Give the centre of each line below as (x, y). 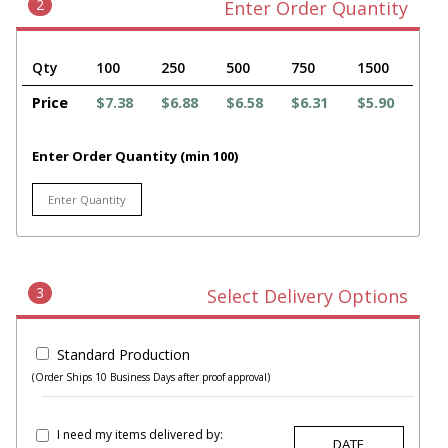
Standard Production (123, 355)
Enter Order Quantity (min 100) (135, 156)
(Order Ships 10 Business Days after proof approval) (151, 377)
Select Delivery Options (307, 296)
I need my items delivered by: (140, 434)
